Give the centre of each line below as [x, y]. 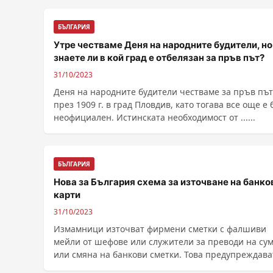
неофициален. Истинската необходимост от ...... [154, 117]
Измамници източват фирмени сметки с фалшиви [160, 229]
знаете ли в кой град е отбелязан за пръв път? [159, 58]
